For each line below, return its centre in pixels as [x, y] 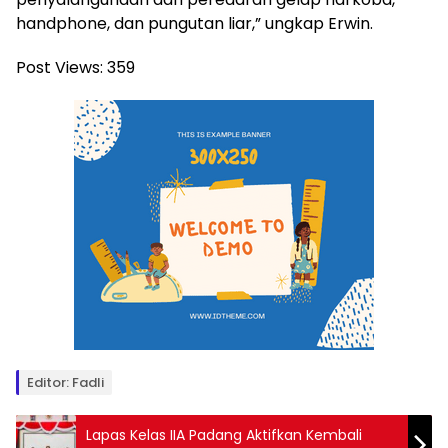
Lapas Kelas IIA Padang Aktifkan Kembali [224, 435]
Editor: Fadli [65, 383]
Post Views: [59, 68]
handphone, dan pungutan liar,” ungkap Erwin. [194, 24]
